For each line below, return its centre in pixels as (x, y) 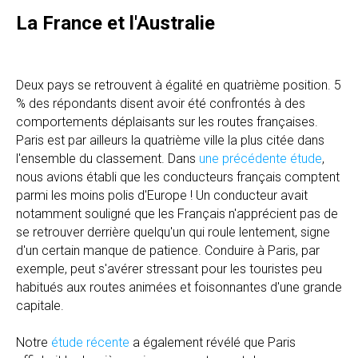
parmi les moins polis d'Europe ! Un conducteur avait (162, 195)
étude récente (90, 342)
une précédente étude (261, 158)
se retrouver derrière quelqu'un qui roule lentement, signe (173, 232)
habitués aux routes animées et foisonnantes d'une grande (179, 287)
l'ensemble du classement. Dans (107, 158)
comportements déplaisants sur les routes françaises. (167, 121)
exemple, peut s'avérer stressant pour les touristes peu (169, 268)
